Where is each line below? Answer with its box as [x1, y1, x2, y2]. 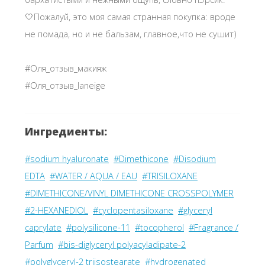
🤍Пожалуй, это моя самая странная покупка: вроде [25, 11, 235, 23]
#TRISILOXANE [142, 170, 198, 182]
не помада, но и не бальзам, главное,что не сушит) [25, 28, 236, 40]
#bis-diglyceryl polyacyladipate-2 [58, 238, 186, 251]
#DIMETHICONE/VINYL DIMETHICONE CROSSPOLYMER [25, 187, 234, 199]
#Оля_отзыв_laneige [25, 79, 105, 92]
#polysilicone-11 [66, 221, 130, 234]
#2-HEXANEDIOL [25, 204, 88, 216]
